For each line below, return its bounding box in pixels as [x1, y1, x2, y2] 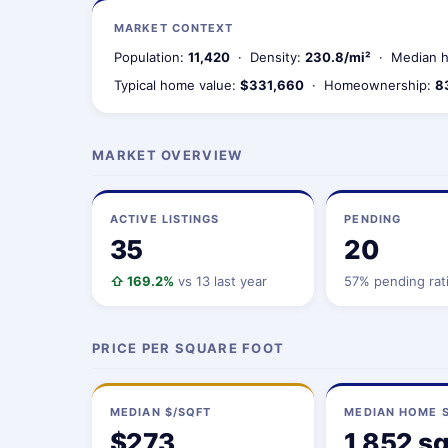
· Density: [230, 49, 305, 65]
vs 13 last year [174, 273, 267, 289]
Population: [114, 49, 188, 65]
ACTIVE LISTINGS [110, 212, 220, 226]
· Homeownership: [304, 77, 435, 93]
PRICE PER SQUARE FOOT [92, 340, 285, 356]
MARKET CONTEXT [114, 21, 234, 35]
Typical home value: [114, 77, 240, 93]
